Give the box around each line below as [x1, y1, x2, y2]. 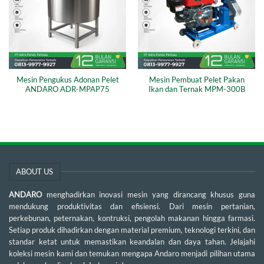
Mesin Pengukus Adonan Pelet [16, 75, 119, 85]
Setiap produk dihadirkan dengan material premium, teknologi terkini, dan [9, 225, 255, 235]
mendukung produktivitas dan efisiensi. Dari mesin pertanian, [9, 201, 255, 211]
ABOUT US [16, 167, 54, 177]
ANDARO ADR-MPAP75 [25, 85, 110, 94]
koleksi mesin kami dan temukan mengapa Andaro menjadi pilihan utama [9, 248, 255, 258]
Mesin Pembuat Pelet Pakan [148, 75, 245, 85]
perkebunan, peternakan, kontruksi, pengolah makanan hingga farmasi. [9, 213, 255, 223]
